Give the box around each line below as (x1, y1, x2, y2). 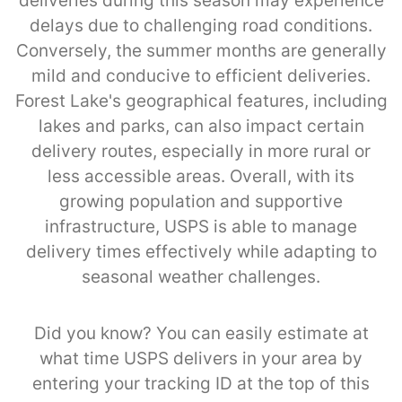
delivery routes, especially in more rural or (31, 140, 371, 162)
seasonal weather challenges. (82, 266, 320, 287)
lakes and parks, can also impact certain (38, 115, 364, 136)
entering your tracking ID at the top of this (32, 372, 370, 394)
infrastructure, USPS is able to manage (45, 215, 357, 237)
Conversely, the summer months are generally (15, 39, 387, 61)
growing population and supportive (59, 190, 343, 212)
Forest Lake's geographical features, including (14, 90, 388, 111)
